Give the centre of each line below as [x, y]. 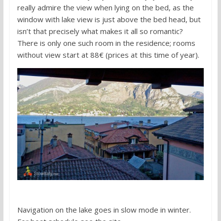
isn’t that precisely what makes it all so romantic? [100, 31]
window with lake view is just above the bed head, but [109, 19]
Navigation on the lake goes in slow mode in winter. [104, 209]
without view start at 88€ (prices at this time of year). [108, 55]
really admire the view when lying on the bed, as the [105, 7]
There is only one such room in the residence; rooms [106, 43]
